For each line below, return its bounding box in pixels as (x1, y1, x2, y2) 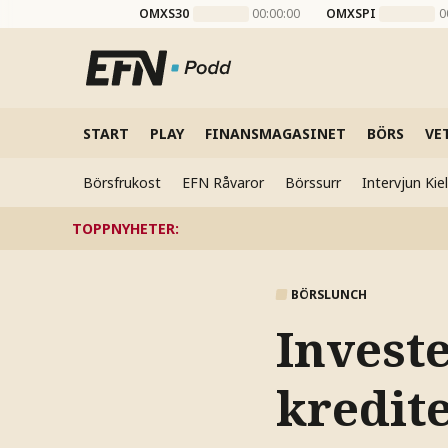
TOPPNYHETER (72, 218, 175, 238)
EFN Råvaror (181, 173, 264, 192)
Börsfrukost (82, 173, 161, 192)
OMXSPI (325, 5, 376, 22)
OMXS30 (139, 5, 190, 22)
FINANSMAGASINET (204, 123, 346, 143)
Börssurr (284, 173, 341, 192)
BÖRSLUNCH (290, 286, 367, 303)
